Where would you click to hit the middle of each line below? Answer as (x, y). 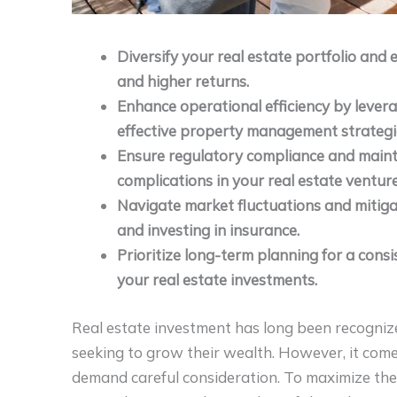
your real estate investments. (217, 280)
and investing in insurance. (208, 230)
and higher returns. (183, 82)
